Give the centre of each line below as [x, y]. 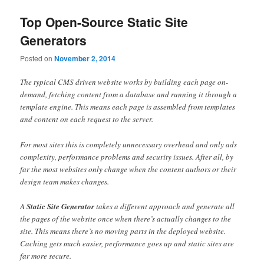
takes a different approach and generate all [165, 206]
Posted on [37, 58]
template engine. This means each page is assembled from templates [128, 107]
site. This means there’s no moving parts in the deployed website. [123, 231]
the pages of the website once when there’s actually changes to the [126, 218]
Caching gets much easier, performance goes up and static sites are [127, 243]
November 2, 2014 [85, 59]
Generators [54, 40]
